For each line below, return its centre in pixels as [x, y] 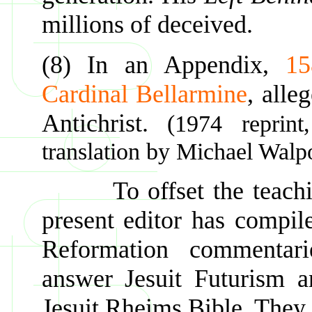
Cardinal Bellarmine [145, 94]
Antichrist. [104, 124]
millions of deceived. [147, 25]
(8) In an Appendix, [163, 65]
